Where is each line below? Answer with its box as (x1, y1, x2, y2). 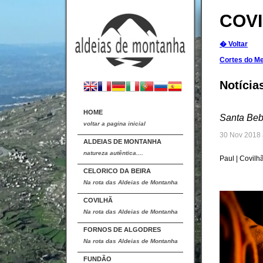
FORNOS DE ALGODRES (83, 226, 161, 233)
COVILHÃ (83, 197, 113, 204)
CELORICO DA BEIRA (83, 167, 151, 174)
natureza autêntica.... (83, 150, 143, 156)
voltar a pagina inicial (83, 120, 146, 127)
